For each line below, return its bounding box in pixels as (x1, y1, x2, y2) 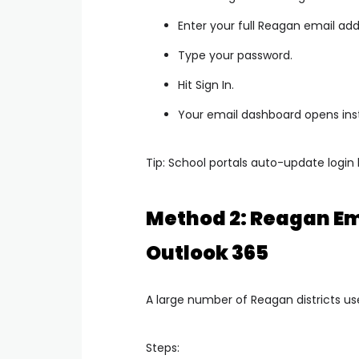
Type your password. (178, 47, 292, 63)
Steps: (146, 340, 179, 356)
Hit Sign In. (178, 77, 234, 93)
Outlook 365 (146, 240, 268, 266)
